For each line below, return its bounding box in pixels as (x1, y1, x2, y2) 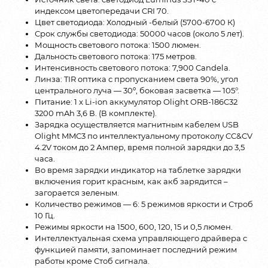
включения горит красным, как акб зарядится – (35, 176, 228, 187)
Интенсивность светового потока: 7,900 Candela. (35, 63, 230, 73)
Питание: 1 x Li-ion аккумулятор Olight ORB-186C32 (35, 97, 237, 107)
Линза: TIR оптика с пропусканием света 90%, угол (35, 74, 238, 84)
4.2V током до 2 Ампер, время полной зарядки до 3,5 (35, 142, 245, 153)
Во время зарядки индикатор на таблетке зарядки (35, 165, 241, 175)
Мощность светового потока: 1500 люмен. (35, 40, 201, 50)
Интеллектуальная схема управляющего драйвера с (35, 233, 247, 243)
